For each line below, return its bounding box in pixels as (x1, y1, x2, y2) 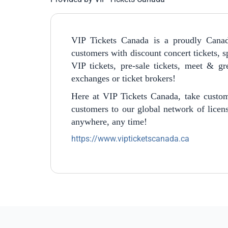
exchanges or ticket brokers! (71, 73, 176, 83)
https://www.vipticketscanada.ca (71, 134, 189, 144)
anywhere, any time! (71, 117, 147, 127)
